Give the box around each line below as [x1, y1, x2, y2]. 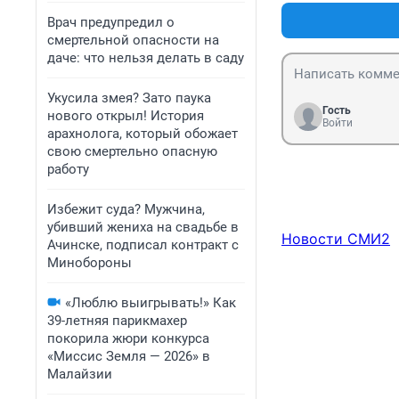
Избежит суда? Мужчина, [47, 201, 205, 217]
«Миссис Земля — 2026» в [47, 348, 210, 364]
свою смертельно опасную [47, 143, 217, 159]
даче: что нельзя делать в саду [47, 50, 244, 66]
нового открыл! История [47, 108, 204, 124]
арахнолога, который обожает [47, 126, 238, 142]
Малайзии [47, 366, 112, 382]
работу [47, 161, 89, 177]
